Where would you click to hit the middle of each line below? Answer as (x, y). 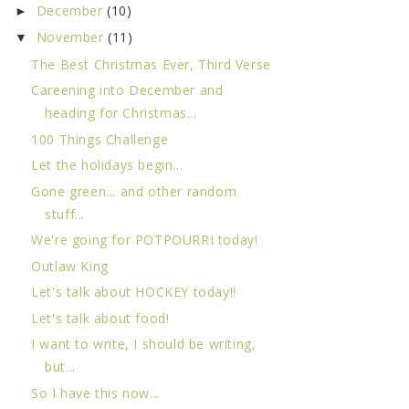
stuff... (65, 214)
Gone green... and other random (134, 191)
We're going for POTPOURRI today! (145, 240)
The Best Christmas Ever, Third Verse (151, 64)
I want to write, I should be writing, (144, 344)
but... (60, 367)
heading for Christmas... (121, 113)
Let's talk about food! (100, 318)
